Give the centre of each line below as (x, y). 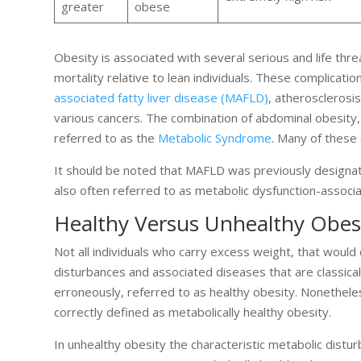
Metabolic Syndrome (215, 138)
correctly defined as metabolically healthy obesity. (193, 312)
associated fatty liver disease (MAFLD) (162, 98)
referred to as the (106, 138)
